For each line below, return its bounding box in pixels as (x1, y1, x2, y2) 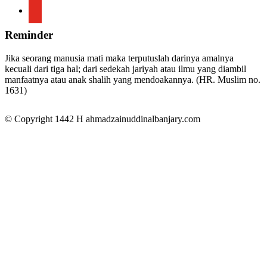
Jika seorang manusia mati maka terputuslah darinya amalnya (5, 52, 234, 63)
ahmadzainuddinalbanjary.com (86, 113, 200, 124)
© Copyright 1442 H (5, 113, 86, 124)
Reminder (5, 29, 53, 42)
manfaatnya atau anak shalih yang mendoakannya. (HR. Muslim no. (5, 74, 260, 85)
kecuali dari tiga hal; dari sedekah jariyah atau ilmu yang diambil (5, 63, 246, 74)
